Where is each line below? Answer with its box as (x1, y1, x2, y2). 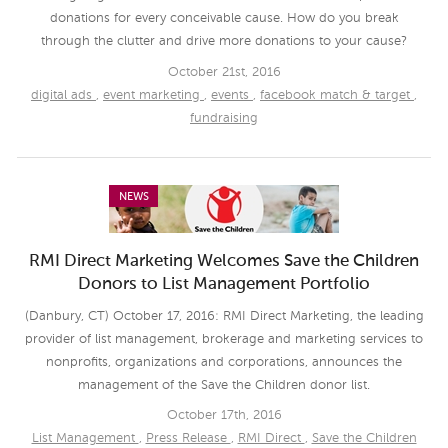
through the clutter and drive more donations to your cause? (41, 35, 407, 49)
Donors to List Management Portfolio (78, 276, 370, 294)
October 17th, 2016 (166, 409, 282, 423)
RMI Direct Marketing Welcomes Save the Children (29, 253, 419, 271)
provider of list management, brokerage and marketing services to (25, 332, 423, 346)
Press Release (145, 432, 231, 446)
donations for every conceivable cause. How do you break (49, 12, 399, 26)
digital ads (31, 88, 96, 102)
